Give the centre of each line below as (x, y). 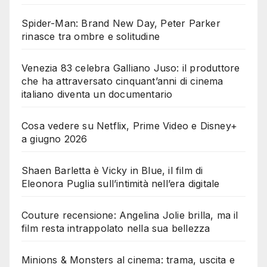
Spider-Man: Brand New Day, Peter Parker (121, 24)
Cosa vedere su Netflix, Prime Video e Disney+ (130, 126)
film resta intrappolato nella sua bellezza (116, 229)
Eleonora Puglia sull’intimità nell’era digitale (121, 184)
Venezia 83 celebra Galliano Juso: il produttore (131, 68)
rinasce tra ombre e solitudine (91, 37)
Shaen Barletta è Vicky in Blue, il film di (112, 171)
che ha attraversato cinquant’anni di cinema (122, 81)
